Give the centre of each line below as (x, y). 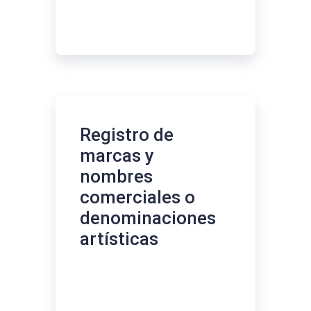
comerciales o (137, 197)
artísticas (119, 238)
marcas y (117, 155)
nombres (116, 176)
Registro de (127, 134)
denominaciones (148, 218)
